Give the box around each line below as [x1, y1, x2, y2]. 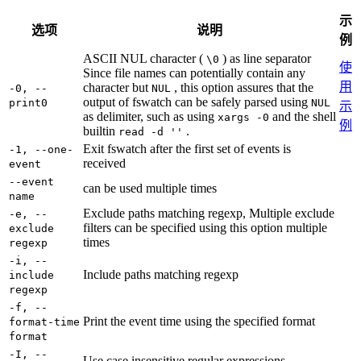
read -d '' [118, 126, 183, 139]
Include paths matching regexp [83, 268, 239, 282]
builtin [83, 124, 118, 139]
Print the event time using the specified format [83, 314, 315, 329]
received [83, 156, 126, 171]
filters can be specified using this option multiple [83, 221, 327, 235]
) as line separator [219, 52, 311, 66]
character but [83, 81, 151, 95]
